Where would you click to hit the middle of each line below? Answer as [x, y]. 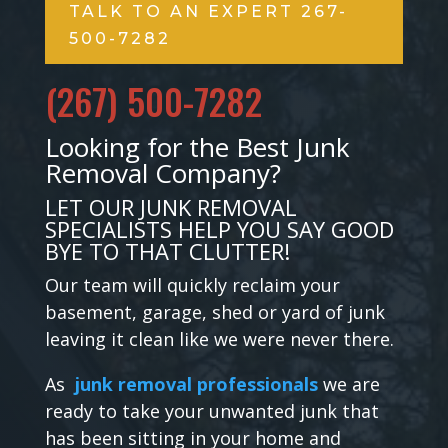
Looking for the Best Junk [197, 146]
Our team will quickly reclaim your [192, 284]
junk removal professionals [196, 383]
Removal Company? [162, 172]
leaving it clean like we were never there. [219, 338]
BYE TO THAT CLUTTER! [167, 250]
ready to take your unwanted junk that [211, 410]
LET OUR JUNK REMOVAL [170, 206]
